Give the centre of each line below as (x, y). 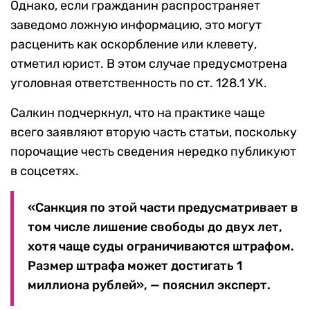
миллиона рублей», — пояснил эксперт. (149, 285)
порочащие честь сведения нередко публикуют (153, 152)
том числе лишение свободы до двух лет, (155, 227)
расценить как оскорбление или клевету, (134, 45)
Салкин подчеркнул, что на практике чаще (138, 113)
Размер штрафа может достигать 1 (135, 266)
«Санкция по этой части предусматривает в (163, 208)
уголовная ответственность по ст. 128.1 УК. (139, 83)
